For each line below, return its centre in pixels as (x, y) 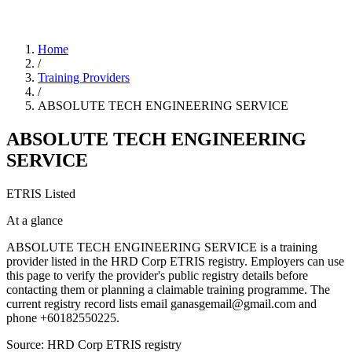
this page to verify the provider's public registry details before (157, 275)
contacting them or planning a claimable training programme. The (168, 289)
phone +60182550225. (63, 317)
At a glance (35, 220)
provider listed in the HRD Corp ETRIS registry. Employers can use (175, 261)
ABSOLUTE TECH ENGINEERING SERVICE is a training (162, 247)
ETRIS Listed (41, 193)
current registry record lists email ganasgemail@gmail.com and (161, 303)
